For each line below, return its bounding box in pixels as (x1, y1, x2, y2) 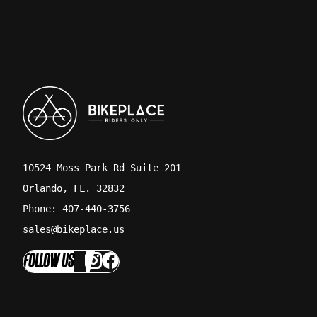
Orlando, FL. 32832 (23, 182, 125, 194)
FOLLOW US (23, 250, 74, 273)
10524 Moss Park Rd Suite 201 (23, 161, 181, 173)
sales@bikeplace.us (23, 224, 125, 236)
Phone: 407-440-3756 (23, 203, 130, 215)
